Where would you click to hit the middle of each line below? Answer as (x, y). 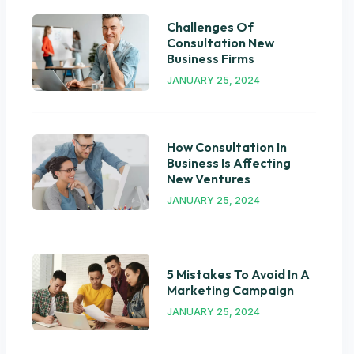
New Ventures (208, 178)
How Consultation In (226, 147)
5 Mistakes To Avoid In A (238, 275)
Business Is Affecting (228, 162)
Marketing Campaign (230, 290)
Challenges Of (210, 27)
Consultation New (220, 43)
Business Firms (210, 59)
